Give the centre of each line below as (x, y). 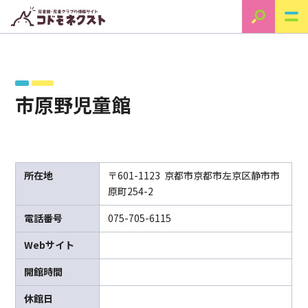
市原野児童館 (73, 104)
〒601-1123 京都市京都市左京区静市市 (194, 175)
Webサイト (49, 245)
